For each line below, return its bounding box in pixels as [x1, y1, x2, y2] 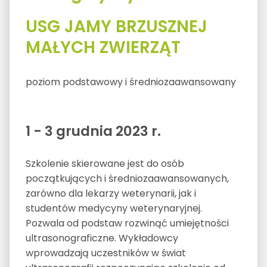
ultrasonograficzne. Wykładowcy [25, 231, 178, 245]
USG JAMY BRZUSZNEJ [25, 14, 207, 38]
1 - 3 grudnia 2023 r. [25, 121, 161, 141]
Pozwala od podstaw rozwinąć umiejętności [25, 216, 229, 230]
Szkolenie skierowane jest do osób [25, 156, 184, 170]
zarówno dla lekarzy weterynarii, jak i [25, 186, 196, 200]
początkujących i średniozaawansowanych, [25, 171, 229, 185]
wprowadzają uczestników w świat [25, 246, 186, 260]
